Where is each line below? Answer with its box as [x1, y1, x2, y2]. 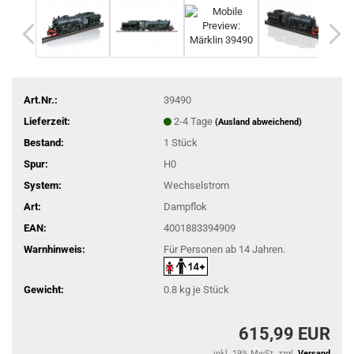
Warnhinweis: [24, 243, 85, 255]
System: [24, 179, 62, 191]
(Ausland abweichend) [214, 116, 302, 127]
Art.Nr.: [24, 93, 58, 106]
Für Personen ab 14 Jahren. [163, 243, 285, 255]
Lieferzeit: [24, 115, 70, 127]
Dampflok [163, 200, 207, 213]
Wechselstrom [163, 179, 229, 191]
